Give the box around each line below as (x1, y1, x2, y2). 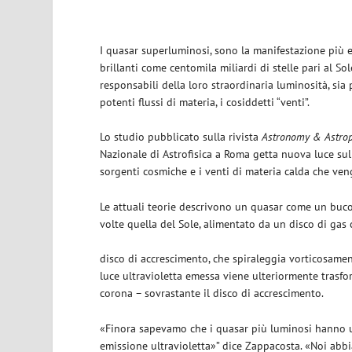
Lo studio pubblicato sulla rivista (100, 130, 262, 145)
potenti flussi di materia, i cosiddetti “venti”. (100, 95, 310, 109)
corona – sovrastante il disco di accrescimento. (100, 286, 324, 301)
